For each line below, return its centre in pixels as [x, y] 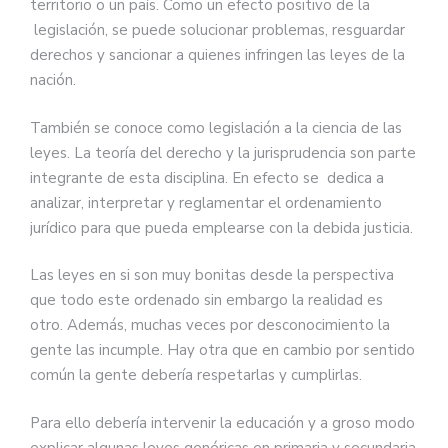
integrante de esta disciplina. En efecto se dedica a [207, 177]
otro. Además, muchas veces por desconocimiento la [210, 325]
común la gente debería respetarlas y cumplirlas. [196, 375]
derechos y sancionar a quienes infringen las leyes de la [217, 55]
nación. [53, 80]
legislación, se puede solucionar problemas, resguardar [217, 30]
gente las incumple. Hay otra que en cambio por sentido [222, 350]
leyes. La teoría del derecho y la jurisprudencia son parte [223, 152]
